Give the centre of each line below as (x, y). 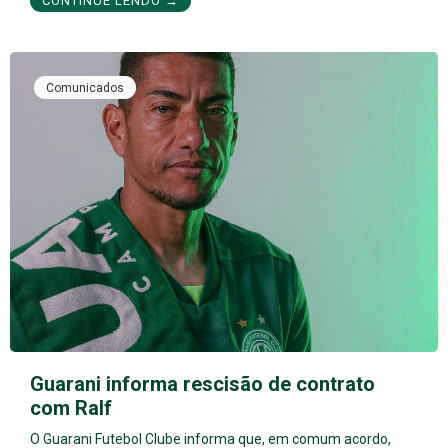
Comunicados (85, 88)
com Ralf (71, 407)
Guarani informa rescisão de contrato (202, 383)
